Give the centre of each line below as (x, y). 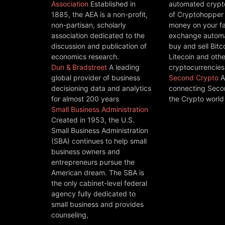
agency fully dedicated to (93, 193)
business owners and (86, 151)
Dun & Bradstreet (79, 67)
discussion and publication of (99, 46)
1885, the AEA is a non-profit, (99, 14)
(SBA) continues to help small (99, 141)
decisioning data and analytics (101, 88)
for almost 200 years (85, 98)
